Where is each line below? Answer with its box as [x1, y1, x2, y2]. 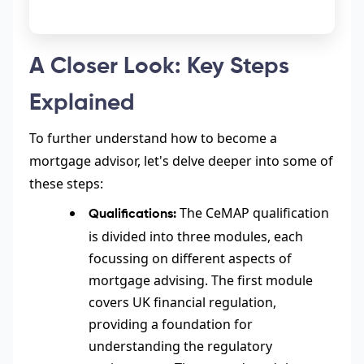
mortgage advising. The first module [88, 271, 313, 290]
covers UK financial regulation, [88, 293, 276, 312]
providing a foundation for [88, 315, 253, 334]
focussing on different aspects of [88, 249, 292, 268]
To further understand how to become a [29, 129, 277, 148]
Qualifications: [88, 208, 180, 222]
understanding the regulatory [88, 337, 272, 356]
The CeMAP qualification [179, 204, 329, 223]
